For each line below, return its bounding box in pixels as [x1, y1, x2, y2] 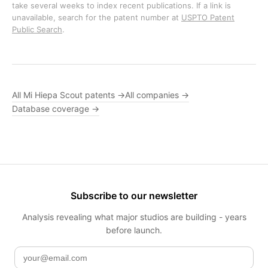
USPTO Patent [181, 13, 234, 22]
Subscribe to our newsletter [71, 190, 197, 202]
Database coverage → [12, 103, 99, 114]
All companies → [125, 90, 189, 100]
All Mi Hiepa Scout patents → [12, 90, 125, 100]
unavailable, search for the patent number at [12, 13, 181, 22]
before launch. [106, 225, 162, 235]
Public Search [12, 25, 62, 34]
